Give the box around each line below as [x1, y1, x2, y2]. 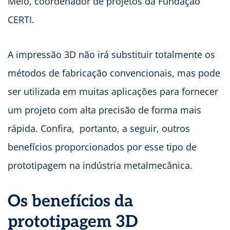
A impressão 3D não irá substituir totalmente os [8, 48, 215, 61]
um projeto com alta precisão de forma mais [8, 103, 201, 116]
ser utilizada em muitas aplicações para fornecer [8, 85, 218, 98]
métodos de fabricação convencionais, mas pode [8, 66, 220, 79]
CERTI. [8, 13, 34, 26]
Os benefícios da [8, 191, 133, 211]
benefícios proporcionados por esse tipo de [8, 140, 197, 153]
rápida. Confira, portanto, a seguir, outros [8, 122, 190, 135]
